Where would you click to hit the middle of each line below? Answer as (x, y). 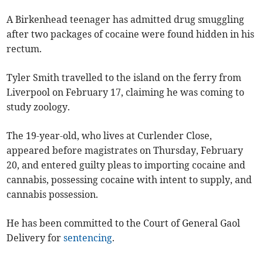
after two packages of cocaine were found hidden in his (131, 34)
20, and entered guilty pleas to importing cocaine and (126, 165)
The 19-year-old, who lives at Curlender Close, (109, 136)
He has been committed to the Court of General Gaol (124, 223)
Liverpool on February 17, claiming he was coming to (126, 92)
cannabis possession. (53, 195)
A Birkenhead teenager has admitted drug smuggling (126, 20)
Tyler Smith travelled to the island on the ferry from (124, 78)
